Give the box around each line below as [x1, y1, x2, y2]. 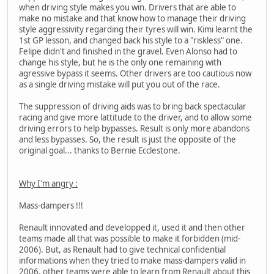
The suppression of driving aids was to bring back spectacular [19, 100, 246, 112]
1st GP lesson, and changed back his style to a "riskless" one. [19, 34, 243, 46]
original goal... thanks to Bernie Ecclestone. [19, 144, 180, 156]
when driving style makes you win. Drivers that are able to [19, 1, 236, 13]
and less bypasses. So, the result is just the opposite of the [19, 133, 236, 145]
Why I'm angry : [19, 177, 78, 189]
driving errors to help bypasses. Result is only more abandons [19, 122, 250, 134]
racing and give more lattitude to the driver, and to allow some [19, 111, 252, 123]
